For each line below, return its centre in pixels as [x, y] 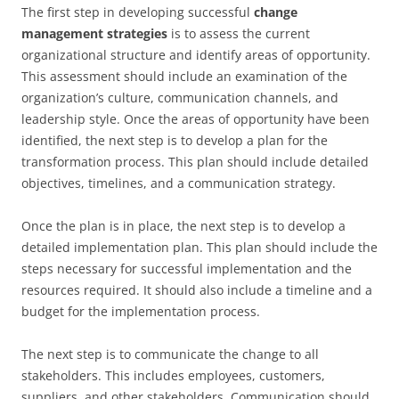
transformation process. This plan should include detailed [195, 161]
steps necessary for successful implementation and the [187, 268]
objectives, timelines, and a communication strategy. [179, 183]
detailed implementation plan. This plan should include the [199, 247]
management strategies [94, 33]
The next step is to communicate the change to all [170, 354]
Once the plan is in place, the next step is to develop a [183, 225]
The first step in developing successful [138, 12]
